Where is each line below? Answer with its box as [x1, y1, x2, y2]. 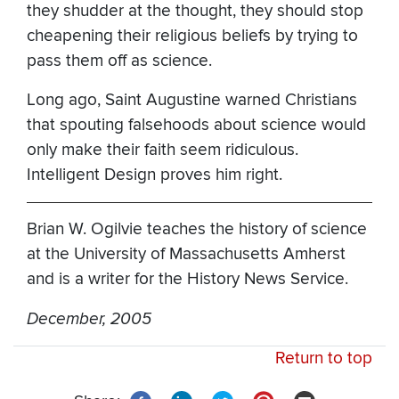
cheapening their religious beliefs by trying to [27, 26, 358, 47]
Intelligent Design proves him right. [27, 165, 282, 186]
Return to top [275, 348, 372, 370]
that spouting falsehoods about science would [27, 115, 366, 136]
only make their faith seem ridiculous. [27, 140, 298, 161]
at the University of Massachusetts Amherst [27, 244, 346, 265]
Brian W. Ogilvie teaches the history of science [27, 219, 367, 240]
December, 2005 [27, 309, 151, 330]
